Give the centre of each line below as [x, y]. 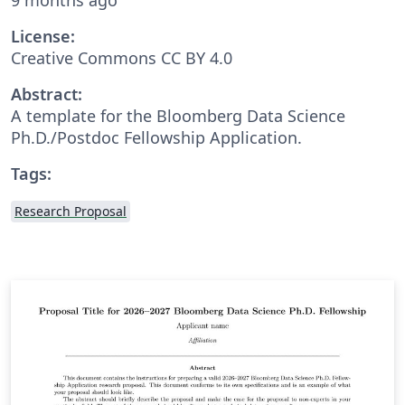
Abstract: [47, 94]
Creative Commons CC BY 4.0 [122, 57]
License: [43, 36]
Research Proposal [71, 211]
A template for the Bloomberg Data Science [178, 115]
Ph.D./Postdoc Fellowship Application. [156, 137]
